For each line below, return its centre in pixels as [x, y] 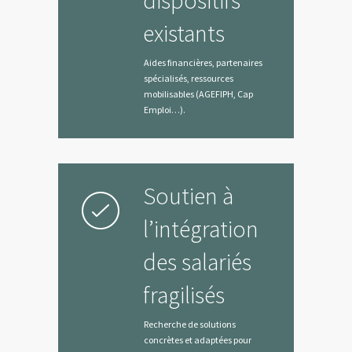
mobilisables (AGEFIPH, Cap [198, 94]
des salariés [197, 262]
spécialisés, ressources [189, 79]
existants [184, 33]
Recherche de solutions [190, 324]
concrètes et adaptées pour [198, 340]
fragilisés [184, 295]
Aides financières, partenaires [203, 63]
